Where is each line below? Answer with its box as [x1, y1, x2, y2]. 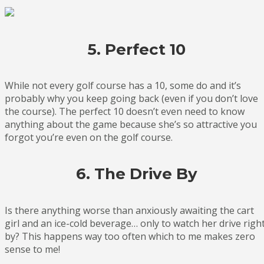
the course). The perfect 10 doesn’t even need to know [5, 105, 245, 118]
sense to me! [5, 242, 60, 256]
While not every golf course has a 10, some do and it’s [5, 79, 241, 93]
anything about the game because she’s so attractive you [5, 118, 257, 131]
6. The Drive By [76, 164, 197, 183]
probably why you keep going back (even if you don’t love [5, 92, 258, 105]
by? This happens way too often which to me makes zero [5, 229, 255, 243]
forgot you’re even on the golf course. [5, 131, 173, 144]
